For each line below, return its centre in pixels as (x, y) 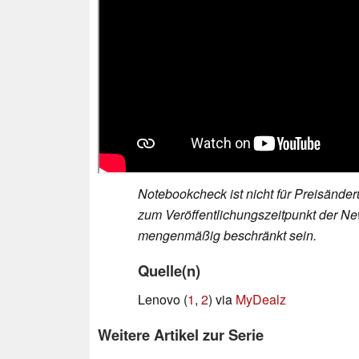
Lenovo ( (163, 300)
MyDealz (261, 300)
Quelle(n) (169, 271)
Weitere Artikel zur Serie (181, 335)
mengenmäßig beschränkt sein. (227, 236)
